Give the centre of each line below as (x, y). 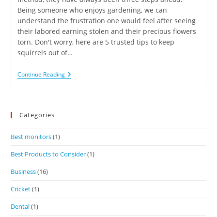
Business (23, 171)
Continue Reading (41, 74)
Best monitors (31, 136)
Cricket (21, 189)
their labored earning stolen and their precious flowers (107, 31)
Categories (37, 115)
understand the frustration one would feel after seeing (106, 20)
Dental (20, 206)
